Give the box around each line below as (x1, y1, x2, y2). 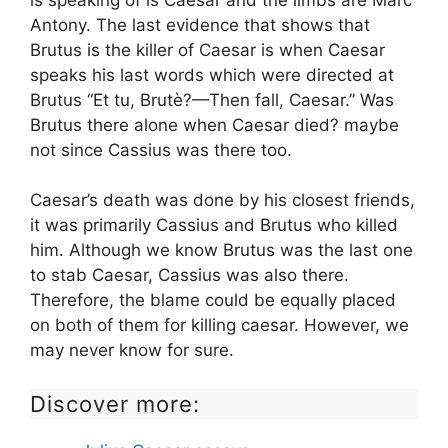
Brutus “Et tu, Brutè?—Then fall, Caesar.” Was (30, 90, 394, 110)
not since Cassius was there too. (30, 140, 292, 160)
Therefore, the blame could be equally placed (30, 290, 396, 310)
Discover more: (30, 390, 200, 417)
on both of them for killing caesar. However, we (30, 315, 409, 335)
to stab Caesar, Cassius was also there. (30, 265, 349, 285)
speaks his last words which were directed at (30, 65, 394, 85)
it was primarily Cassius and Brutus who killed (30, 215, 398, 235)
